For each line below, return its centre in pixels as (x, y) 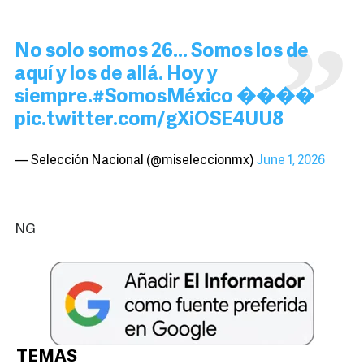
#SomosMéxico (163, 98)
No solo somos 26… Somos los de (162, 52)
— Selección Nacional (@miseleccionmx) (136, 161)
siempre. (54, 98)
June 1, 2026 (291, 161)
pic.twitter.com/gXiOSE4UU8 (149, 121)
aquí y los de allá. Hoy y (116, 75)
